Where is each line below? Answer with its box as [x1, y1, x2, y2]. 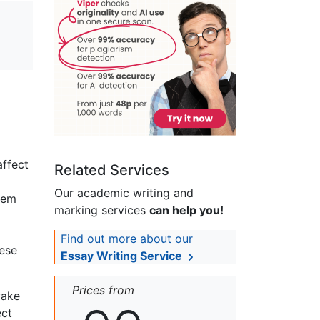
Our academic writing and [54, 186, 194, 201]
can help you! [149, 203, 224, 218]
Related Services [54, 161, 169, 179]
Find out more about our [61, 231, 193, 246]
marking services [54, 203, 149, 218]
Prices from [72, 283, 134, 298]
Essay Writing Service [61, 249, 185, 264]
